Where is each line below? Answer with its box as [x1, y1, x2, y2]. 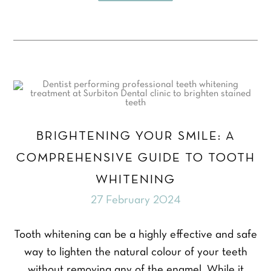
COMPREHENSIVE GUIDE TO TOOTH [16, 152, 255, 165]
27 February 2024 [90, 195, 181, 206]
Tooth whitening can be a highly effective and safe [14, 230, 257, 241]
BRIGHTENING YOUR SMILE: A [36, 131, 235, 143]
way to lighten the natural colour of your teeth [24, 247, 247, 258]
